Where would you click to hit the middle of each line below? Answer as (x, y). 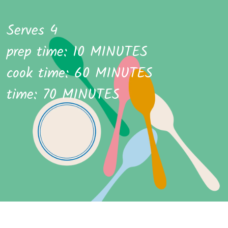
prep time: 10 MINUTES (77, 52)
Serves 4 (32, 31)
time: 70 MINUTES (63, 95)
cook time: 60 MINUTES (79, 74)
